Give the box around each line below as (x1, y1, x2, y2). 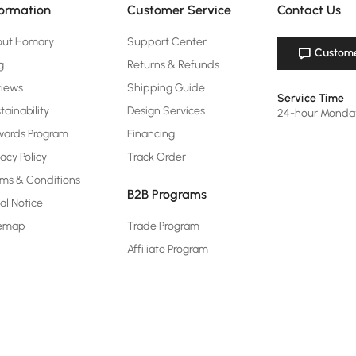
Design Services (126, 104, 205, 118)
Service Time (277, 91, 344, 105)
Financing (126, 127, 175, 141)
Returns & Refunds (126, 58, 219, 72)
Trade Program (126, 219, 199, 233)
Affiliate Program (126, 242, 208, 256)
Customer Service (126, 2, 231, 17)
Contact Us (277, 2, 341, 17)
